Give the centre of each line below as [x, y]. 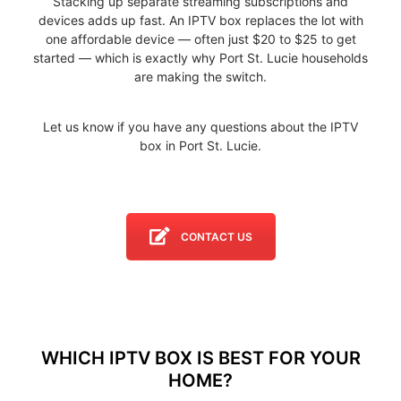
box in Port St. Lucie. [200, 145]
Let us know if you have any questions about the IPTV [200, 126]
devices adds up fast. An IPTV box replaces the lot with [200, 20]
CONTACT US [216, 236]
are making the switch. [200, 76]
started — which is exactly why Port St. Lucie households [200, 57]
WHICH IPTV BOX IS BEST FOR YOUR [200, 358]
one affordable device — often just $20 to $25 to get [200, 38]
